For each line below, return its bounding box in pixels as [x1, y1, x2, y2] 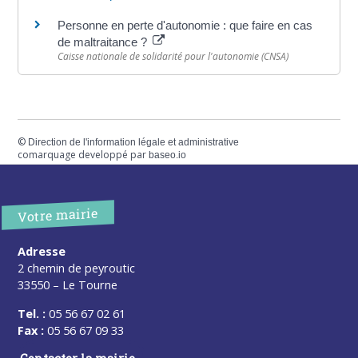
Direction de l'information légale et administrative [28, 137, 240, 149]
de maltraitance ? [58, 35, 151, 50]
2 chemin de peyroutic [18, 260, 136, 276]
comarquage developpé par [18, 148, 149, 162]
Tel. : [18, 304, 46, 321]
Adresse [18, 243, 66, 260]
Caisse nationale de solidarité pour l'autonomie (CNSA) [58, 50, 289, 64]
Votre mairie [18, 204, 99, 225]
